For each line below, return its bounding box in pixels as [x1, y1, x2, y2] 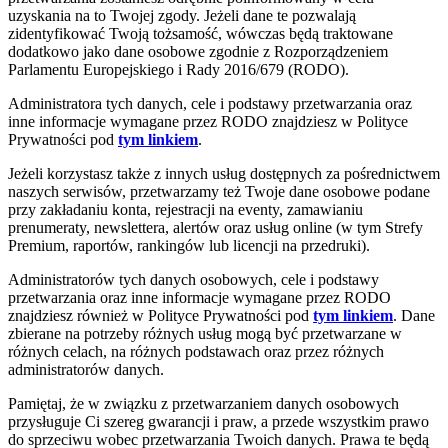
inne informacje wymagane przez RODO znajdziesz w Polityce [8, 113, 408, 130]
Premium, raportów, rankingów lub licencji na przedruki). [8, 237, 370, 254]
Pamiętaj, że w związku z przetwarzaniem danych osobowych [8, 395, 399, 412]
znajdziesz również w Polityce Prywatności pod [8, 307, 313, 324]
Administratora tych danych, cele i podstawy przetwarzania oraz [8, 95, 412, 112]
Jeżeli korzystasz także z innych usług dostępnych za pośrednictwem [8, 165, 440, 182]
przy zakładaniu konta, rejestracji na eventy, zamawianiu [8, 201, 363, 218]
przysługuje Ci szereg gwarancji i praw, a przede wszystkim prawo [8, 413, 429, 430]
